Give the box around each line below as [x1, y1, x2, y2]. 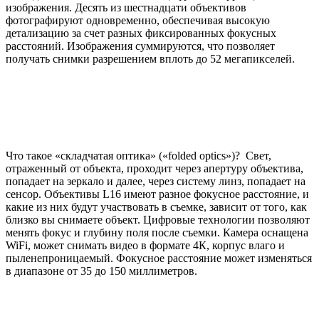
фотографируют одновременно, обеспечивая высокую [6, 14, 270, 26]
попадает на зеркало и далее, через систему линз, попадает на [6, 174, 305, 187]
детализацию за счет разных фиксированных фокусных [6, 26, 276, 39]
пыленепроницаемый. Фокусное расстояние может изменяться [6, 251, 312, 264]
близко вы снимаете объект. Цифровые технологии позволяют [6, 213, 310, 226]
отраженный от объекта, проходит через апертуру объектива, [6, 162, 303, 174]
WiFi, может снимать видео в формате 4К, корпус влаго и [6, 239, 285, 251]
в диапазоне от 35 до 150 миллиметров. [6, 264, 197, 277]
